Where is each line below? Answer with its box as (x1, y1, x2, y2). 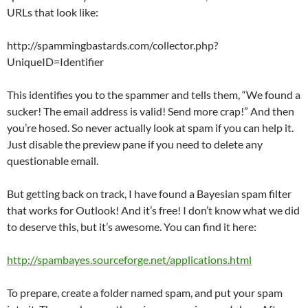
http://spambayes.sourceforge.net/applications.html (7, 253, 252, 267)
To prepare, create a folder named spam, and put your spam (7, 286, 283, 300)
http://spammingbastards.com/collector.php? (7, 38, 218, 52)
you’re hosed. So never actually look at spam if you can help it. (7, 121, 294, 135)
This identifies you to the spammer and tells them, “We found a (7, 88, 300, 102)
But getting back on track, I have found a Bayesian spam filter (7, 187, 291, 201)
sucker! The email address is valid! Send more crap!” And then (7, 104, 294, 118)
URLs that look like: (7, 5, 98, 19)
